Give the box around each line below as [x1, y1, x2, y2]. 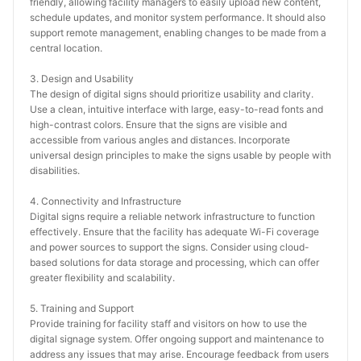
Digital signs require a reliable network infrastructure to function [30, 210, 315, 222]
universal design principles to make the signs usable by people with [30, 149, 331, 161]
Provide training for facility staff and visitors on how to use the [30, 317, 307, 330]
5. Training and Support [30, 302, 134, 314]
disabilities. [30, 164, 80, 176]
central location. [30, 42, 102, 54]
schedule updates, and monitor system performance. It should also [30, 11, 326, 23]
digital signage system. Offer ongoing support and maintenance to [30, 333, 324, 345]
